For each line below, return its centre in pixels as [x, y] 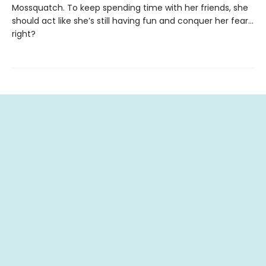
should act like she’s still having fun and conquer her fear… [133, 21]
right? [24, 34]
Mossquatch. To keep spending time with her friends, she [130, 8]
